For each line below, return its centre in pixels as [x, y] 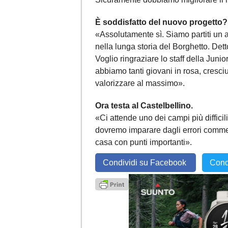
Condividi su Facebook [146, 162]
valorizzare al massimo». [140, 83]
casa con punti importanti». [144, 142]
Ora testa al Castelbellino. [144, 105]
